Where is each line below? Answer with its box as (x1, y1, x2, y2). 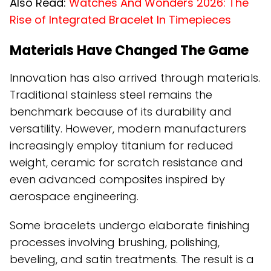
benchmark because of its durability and (10, 104, 232, 120)
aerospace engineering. (10, 189, 139, 204)
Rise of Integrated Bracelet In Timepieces (10, 12, 231, 28)
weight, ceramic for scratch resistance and (10, 155, 243, 171)
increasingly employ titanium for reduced (10, 138, 233, 154)
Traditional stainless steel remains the (10, 87, 212, 103)
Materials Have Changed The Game (10, 41, 249, 60)
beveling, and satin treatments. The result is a (10, 252, 254, 267)
